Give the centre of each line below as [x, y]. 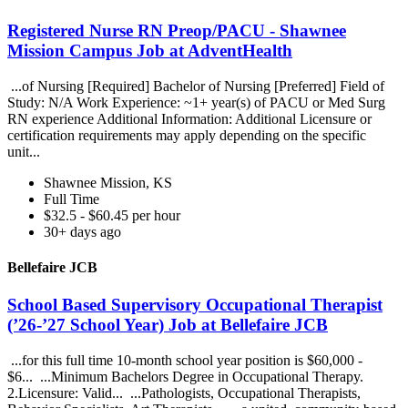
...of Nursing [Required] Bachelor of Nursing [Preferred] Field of [196, 86]
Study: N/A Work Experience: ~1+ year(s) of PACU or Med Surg [196, 102]
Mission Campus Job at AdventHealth [150, 50]
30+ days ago [82, 231]
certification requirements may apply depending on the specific [187, 135]
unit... [25, 151]
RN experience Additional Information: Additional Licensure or [189, 118]
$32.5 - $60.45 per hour [112, 215]
